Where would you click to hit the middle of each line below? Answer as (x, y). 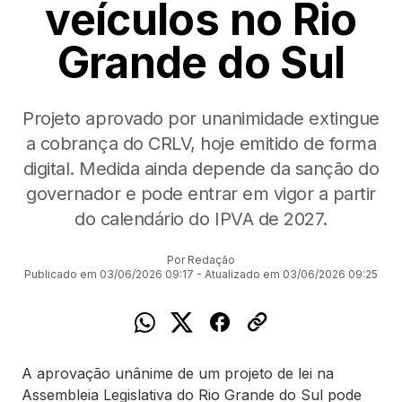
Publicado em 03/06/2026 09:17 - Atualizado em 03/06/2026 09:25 (201, 275)
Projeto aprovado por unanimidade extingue (201, 119)
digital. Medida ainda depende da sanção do (201, 169)
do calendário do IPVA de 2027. (201, 219)
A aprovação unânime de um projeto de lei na (178, 374)
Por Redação (201, 260)
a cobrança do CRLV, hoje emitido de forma (201, 144)
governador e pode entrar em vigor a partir (201, 194)
